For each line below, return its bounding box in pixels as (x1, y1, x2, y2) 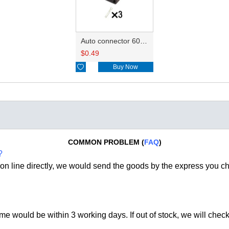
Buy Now (113, 63, 139, 71)
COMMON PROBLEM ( (67, 138, 144, 147)
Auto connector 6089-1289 (140, 37, 148, 45)
